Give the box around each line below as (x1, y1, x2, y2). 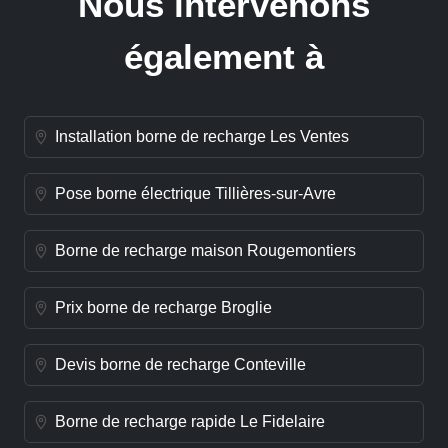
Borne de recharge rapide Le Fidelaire (55, 413, 325, 431)
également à (124, 36, 324, 76)
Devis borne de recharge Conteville (55, 356, 306, 374)
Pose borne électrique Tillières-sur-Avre (55, 185, 336, 203)
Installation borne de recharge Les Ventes (55, 128, 349, 146)
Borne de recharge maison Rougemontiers (55, 242, 356, 260)
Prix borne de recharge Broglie (55, 299, 272, 317)
